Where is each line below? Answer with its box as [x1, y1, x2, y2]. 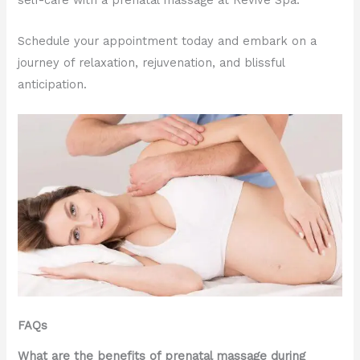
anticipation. [18, 76, 88, 92]
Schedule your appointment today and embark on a [18, 33, 317, 48]
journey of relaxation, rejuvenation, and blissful [18, 55, 285, 70]
